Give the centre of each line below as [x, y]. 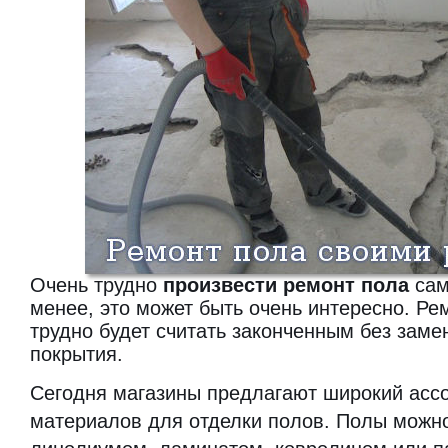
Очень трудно [96, 285]
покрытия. [76, 354]
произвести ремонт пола [286, 285]
